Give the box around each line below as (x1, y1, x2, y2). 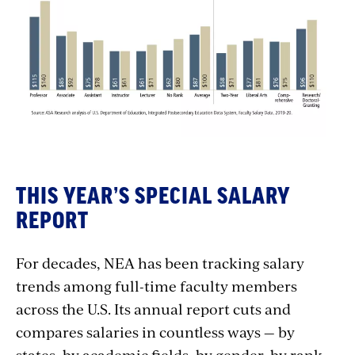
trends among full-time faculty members (16, 276, 297, 296)
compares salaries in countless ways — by (16, 322, 295, 342)
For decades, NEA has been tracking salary (16, 253, 304, 273)
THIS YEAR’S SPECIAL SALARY (16, 185, 290, 208)
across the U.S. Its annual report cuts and (16, 299, 291, 319)
